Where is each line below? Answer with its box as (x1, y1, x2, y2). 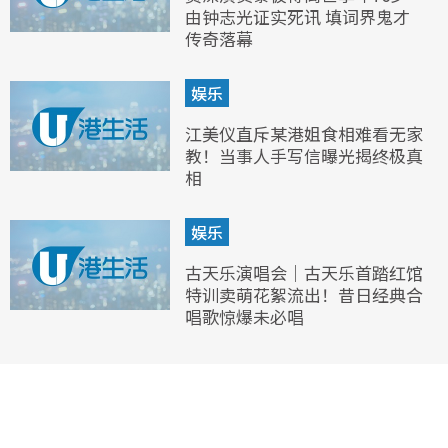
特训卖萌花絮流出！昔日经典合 (185, 281, 423, 307)
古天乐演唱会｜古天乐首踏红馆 (185, 259, 423, 285)
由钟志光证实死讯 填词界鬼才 (185, 3, 410, 29)
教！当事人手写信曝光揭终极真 (185, 142, 423, 168)
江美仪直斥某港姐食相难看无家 (185, 120, 423, 146)
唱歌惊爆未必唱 (185, 303, 304, 329)
